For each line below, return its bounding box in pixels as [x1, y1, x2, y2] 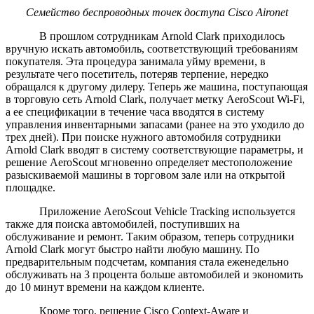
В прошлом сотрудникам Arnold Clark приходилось [6, 30, 285, 43]
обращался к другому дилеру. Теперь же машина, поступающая [6, 81, 308, 93]
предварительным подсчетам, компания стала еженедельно [6, 256, 289, 268]
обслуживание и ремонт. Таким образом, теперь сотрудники [6, 231, 294, 243]
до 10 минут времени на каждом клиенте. [6, 281, 205, 294]
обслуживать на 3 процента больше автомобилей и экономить [6, 268, 303, 281]
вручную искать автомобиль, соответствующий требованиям [6, 43, 298, 55]
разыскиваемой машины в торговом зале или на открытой [6, 169, 285, 182]
